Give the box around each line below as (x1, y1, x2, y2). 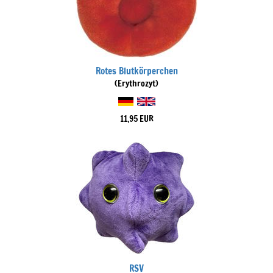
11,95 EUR (119, 113, 154, 125)
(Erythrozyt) (115, 77, 158, 90)
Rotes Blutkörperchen (95, 65, 178, 77)
